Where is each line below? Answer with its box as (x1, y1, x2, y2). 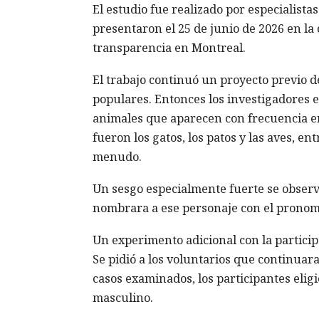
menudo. (92, 148, 142, 164)
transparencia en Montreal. (92, 39, 246, 56)
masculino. (92, 289, 153, 305)
